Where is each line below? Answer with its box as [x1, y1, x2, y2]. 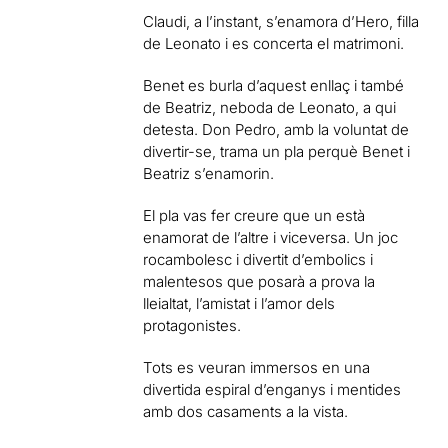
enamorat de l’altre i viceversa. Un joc [143, 228, 399, 247]
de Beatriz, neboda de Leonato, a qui [143, 98, 397, 117]
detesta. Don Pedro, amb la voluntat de [143, 120, 410, 139]
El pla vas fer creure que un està [143, 206, 366, 225]
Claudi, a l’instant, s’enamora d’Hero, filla [143, 12, 420, 31]
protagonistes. [143, 316, 242, 335]
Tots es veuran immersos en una [143, 358, 371, 377]
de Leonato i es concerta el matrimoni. [143, 34, 405, 53]
